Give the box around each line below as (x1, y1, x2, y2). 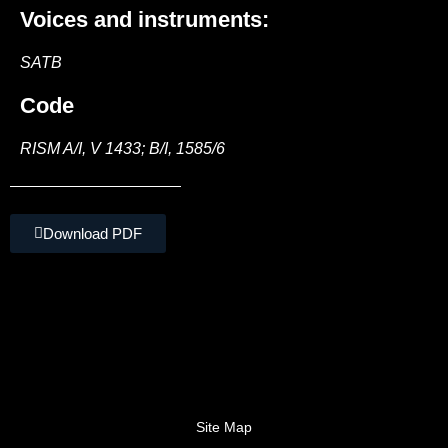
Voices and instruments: (20, 7, 269, 32)
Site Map (196, 419, 252, 435)
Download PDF (43, 225, 142, 242)
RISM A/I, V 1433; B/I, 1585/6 (20, 140, 225, 157)
